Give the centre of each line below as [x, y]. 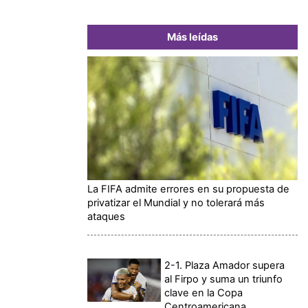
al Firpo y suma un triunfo [224, 279]
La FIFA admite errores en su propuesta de [188, 189]
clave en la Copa [204, 293]
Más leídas [192, 37]
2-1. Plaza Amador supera [225, 265]
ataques [106, 216]
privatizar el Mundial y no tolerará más [176, 202]
